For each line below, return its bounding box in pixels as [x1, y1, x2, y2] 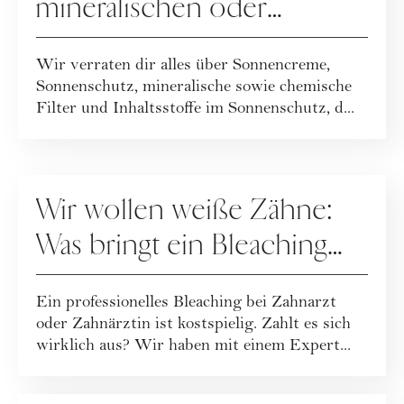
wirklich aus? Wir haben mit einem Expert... [36, 338, 351, 356]
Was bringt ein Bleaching [36, 227, 328, 264]
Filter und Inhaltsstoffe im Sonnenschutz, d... [36, 101, 354, 119]
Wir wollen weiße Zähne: [36, 192, 334, 229]
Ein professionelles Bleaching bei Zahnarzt [36, 295, 336, 313]
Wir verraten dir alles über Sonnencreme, [36, 58, 330, 76]
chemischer [36, 25, 178, 62]
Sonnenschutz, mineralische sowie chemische [36, 79, 352, 97]
